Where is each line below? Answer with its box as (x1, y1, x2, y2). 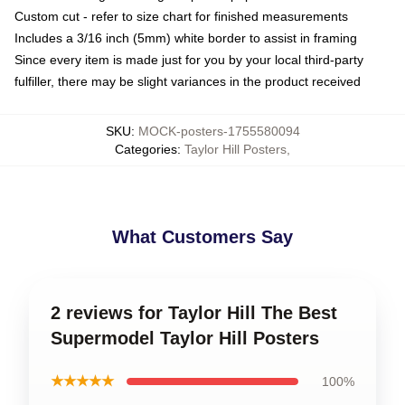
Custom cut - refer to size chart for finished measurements (14, 8, 348, 24)
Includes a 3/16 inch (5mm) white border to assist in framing (14, 30, 357, 45)
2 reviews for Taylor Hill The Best (51, 302, 337, 323)
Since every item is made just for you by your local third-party (14, 52, 363, 67)
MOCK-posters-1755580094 (137, 123, 300, 138)
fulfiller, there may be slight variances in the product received (14, 73, 361, 89)
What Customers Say (112, 226, 293, 247)
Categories (115, 141, 177, 156)
